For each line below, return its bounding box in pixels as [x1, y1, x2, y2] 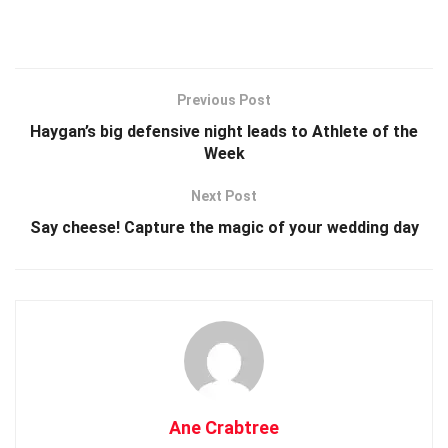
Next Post [191, 187, 257, 204]
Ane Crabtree [169, 416, 279, 438]
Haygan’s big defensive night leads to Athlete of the [30, 121, 418, 141]
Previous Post [177, 91, 271, 108]
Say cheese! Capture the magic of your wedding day [29, 217, 419, 237]
